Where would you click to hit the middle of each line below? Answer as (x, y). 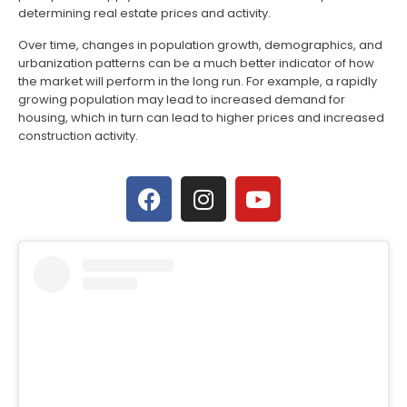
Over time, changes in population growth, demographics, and (200, 45)
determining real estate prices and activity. (144, 14)
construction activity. (78, 135)
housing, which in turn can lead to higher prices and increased (201, 117)
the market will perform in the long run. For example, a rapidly (198, 81)
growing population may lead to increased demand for (182, 99)
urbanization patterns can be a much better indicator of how (196, 63)
